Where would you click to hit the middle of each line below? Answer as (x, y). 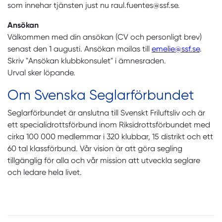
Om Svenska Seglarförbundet (101, 95)
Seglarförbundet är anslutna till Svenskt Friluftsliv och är (106, 112)
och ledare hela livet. (45, 172)
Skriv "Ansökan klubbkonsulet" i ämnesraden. (87, 60)
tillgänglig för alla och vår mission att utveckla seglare (104, 160)
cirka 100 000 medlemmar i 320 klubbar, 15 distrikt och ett (110, 136)
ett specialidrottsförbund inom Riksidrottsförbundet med (109, 124)
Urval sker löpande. (41, 72)
